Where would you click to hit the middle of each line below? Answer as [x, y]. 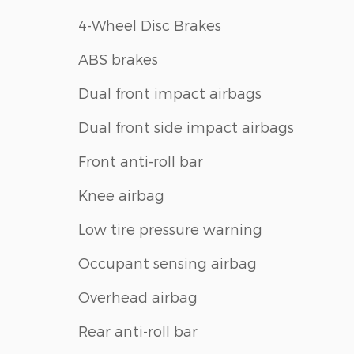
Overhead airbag [138, 296]
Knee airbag [121, 194]
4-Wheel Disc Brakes [150, 24]
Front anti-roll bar [141, 160]
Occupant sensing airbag [168, 262]
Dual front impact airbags [170, 92]
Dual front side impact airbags [186, 126]
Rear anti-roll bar [138, 330]
